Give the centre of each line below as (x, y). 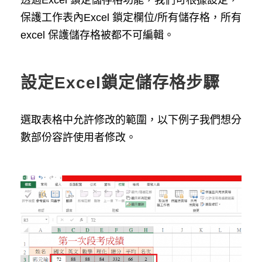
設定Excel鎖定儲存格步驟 (120, 82)
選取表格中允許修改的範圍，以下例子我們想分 (131, 120)
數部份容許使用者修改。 (78, 137)
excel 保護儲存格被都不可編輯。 (99, 35)
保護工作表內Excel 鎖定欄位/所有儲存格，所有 (131, 17)
